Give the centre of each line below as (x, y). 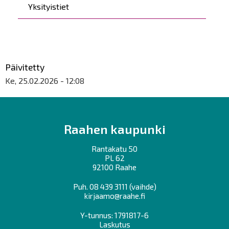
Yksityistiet (49, 6)
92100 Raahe (114, 167)
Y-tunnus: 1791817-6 (114, 215)
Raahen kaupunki (114, 129)
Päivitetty (25, 67)
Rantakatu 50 (114, 149)
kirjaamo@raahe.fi (114, 196)
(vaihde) (142, 187)
